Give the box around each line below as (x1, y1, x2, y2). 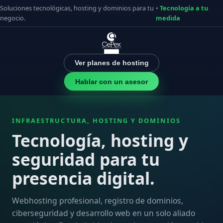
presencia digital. (12, 166, 155, 190)
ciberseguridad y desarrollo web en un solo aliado (12, 208, 195, 219)
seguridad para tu (12, 147, 160, 171)
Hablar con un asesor (75, 77, 148, 86)
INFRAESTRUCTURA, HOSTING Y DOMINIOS (12, 115, 181, 125)
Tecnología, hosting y (12, 128, 188, 152)
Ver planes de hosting (74, 59, 149, 67)
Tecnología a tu (159, 3, 208, 13)
